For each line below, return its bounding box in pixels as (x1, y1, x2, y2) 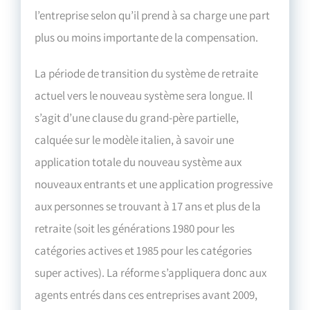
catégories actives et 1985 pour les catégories (35, 242, 253, 258)
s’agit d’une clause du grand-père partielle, (35, 109, 239, 125)
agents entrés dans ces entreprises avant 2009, (35, 286, 258, 302)
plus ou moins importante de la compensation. (35, 29, 259, 45)
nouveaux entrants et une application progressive (35, 176, 273, 192)
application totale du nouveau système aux (35, 154, 242, 170)
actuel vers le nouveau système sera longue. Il (35, 87, 253, 103)
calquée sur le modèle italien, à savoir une (35, 131, 235, 147)
